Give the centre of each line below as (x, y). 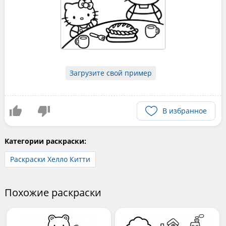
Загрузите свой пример (111, 73)
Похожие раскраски (53, 192)
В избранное (185, 110)
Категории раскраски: (45, 141)
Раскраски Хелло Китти (50, 159)
